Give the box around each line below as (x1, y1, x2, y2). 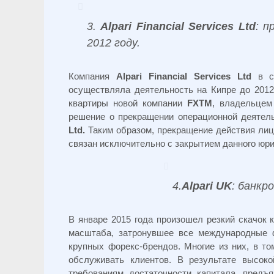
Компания (68, 71, 116, 81)
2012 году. (87, 37, 140, 49)
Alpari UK (182, 180, 232, 192)
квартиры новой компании (68, 98, 187, 108)
